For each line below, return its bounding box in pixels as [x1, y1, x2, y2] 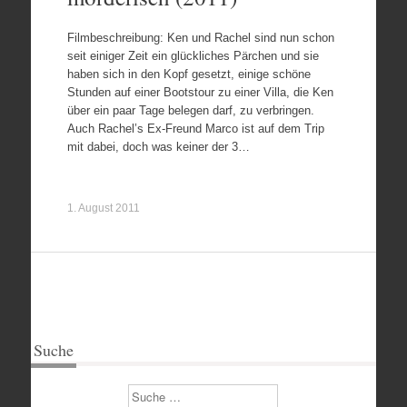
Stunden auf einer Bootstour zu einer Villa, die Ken [66, 84, 333, 99]
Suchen [128, 385, 169, 400]
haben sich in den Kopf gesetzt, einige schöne [66, 66, 311, 81]
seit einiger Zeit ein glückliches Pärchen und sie [66, 48, 319, 63]
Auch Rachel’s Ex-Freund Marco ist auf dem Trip [66, 121, 324, 135]
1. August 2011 [66, 201, 140, 214]
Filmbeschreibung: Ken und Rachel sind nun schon [66, 30, 334, 45]
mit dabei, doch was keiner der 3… [66, 139, 250, 154]
